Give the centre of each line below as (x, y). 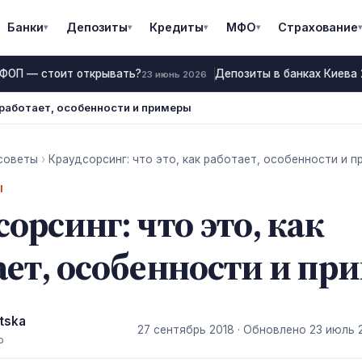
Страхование (318, 27)
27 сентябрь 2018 (186, 329)
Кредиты (177, 27)
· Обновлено (272, 329)
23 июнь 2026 (168, 75)
